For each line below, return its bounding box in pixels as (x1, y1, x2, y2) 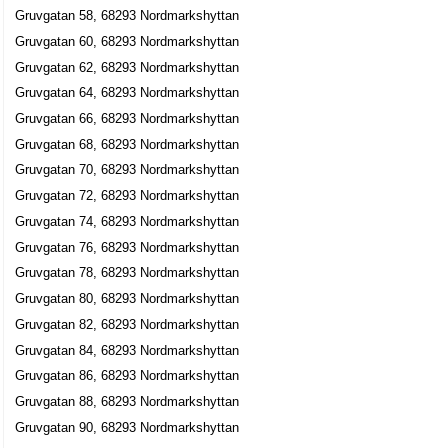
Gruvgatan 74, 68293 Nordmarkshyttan (15, 213, 240, 229)
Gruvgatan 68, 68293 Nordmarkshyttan (15, 136, 240, 152)
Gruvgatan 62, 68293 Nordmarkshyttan (15, 59, 240, 75)
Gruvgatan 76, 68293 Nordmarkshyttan (15, 239, 240, 255)
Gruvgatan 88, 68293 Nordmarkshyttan (15, 394, 240, 410)
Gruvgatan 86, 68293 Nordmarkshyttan (15, 368, 240, 384)
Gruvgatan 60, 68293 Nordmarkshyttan (15, 33, 240, 49)
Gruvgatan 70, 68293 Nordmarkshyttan (15, 162, 240, 178)
